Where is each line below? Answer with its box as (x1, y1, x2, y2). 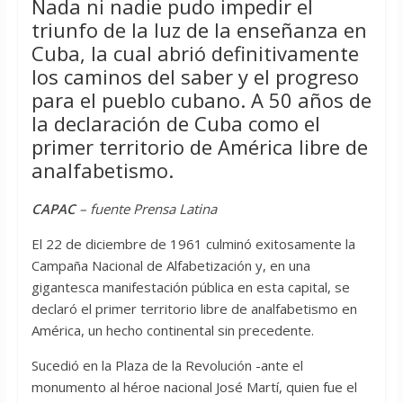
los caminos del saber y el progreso (31, 63, 359, 91)
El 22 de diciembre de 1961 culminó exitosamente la (31, 235, 355, 254)
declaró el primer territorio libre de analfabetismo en (31, 300, 357, 318)
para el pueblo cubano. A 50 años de (31, 86, 372, 114)
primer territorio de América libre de (31, 133, 368, 161)
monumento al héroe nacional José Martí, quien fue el (31, 378, 357, 397)
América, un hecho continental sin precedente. (31, 321, 314, 340)
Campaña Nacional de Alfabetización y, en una (31, 256, 310, 275)
